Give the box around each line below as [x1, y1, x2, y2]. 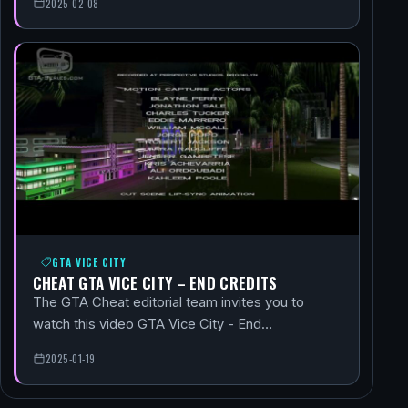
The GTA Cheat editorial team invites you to [32, 294, 304, 311]
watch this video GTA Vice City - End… [32, 316, 272, 333]
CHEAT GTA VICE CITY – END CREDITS [32, 270, 278, 295]
